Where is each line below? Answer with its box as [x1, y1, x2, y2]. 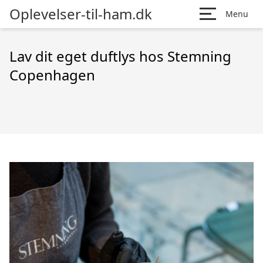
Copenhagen [9, 65, 95, 85]
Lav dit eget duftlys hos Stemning [9, 46, 231, 66]
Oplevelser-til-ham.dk [9, 4, 152, 23]
